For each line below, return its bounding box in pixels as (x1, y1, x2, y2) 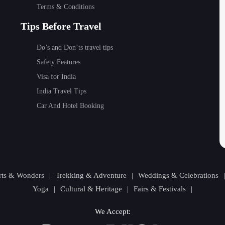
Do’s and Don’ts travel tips (36, 44, 113, 51)
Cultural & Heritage (60, 185, 122, 193)
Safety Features (36, 58, 80, 66)
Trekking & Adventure (55, 171, 127, 179)
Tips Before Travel (20, 21, 101, 32)
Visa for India (36, 73, 76, 80)
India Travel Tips (36, 87, 86, 95)
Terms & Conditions (36, 3, 94, 11)
